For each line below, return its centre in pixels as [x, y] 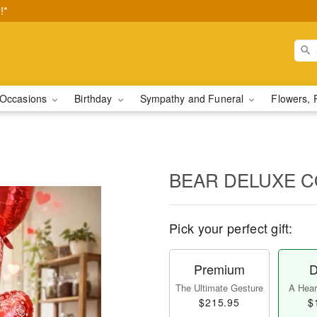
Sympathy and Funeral [193, 98]
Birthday [95, 98]
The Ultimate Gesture [219, 288]
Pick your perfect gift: [231, 228]
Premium [219, 269]
